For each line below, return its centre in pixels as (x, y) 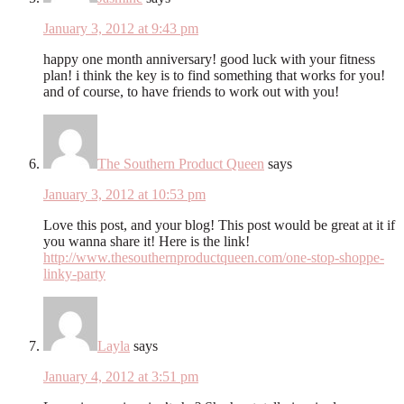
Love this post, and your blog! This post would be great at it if (219, 225)
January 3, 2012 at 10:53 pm (124, 194)
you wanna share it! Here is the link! (147, 241)
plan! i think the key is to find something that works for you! (214, 75)
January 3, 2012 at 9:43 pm (121, 28)
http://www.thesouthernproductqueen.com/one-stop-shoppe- (214, 257)
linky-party (74, 273)
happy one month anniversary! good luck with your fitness (209, 59)
